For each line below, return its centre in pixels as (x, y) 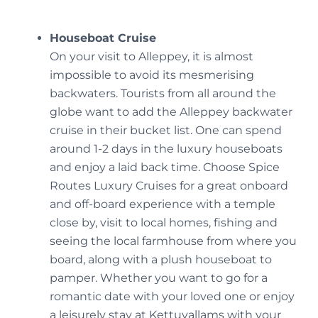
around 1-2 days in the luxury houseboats (166, 149)
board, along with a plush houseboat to (161, 260)
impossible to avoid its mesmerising (152, 75)
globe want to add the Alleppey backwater (171, 112)
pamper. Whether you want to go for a (159, 278)
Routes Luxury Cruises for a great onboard (169, 186)
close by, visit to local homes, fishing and (164, 223)
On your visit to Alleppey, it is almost (152, 57)
